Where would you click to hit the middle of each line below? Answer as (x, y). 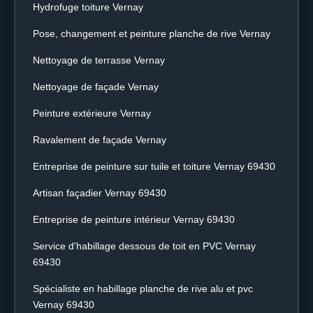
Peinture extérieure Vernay (92, 113)
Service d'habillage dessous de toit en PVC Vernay (144, 246)
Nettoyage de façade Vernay (96, 87)
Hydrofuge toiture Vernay (88, 7)
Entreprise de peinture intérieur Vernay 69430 (134, 219)
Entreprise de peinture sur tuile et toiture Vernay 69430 (154, 166)
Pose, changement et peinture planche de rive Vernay (152, 34)
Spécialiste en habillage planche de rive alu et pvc (143, 289)
